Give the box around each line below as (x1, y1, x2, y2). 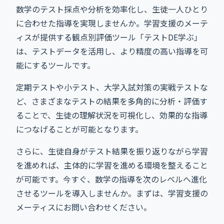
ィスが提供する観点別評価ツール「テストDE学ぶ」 (16, 30, 202, 43)
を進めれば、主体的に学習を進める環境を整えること (16, 158, 208, 171)
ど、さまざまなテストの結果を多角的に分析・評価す (16, 94, 207, 107)
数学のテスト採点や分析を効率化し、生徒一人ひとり (16, 2, 208, 15)
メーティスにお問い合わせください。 (16, 200, 151, 213)
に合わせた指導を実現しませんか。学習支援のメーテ (16, 16, 208, 29)
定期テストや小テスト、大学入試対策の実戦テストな (16, 80, 208, 93)
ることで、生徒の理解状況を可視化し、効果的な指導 (16, 108, 207, 121)
